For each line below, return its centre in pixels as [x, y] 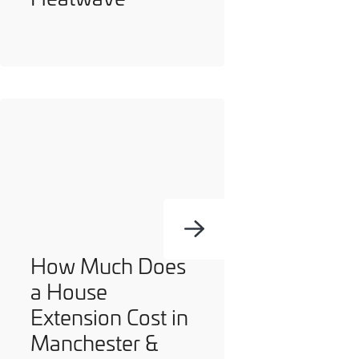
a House [69, 292]
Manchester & [95, 343]
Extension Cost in [109, 317]
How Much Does [108, 266]
